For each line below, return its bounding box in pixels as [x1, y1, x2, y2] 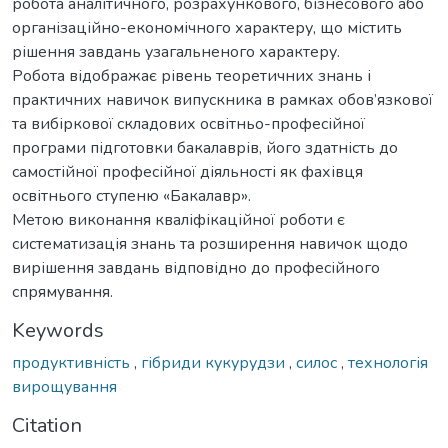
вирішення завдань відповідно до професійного [12, 256, 380, 279]
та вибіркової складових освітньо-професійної [12, 112, 365, 135]
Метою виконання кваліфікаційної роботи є [12, 208, 345, 231]
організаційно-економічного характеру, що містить [12, 16, 402, 39]
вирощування [12, 375, 117, 398]
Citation [12, 411, 82, 439]
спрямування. [12, 280, 113, 303]
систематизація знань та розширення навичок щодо [12, 232, 408, 255]
